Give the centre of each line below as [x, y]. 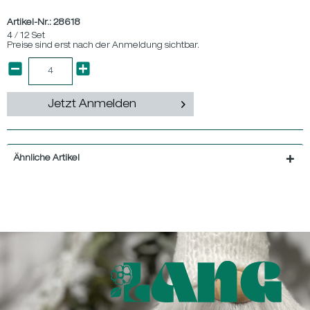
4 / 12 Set [26, 36]
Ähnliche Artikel [47, 158]
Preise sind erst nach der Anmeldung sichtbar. [103, 46]
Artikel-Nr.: [30, 23]
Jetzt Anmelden [92, 105]
